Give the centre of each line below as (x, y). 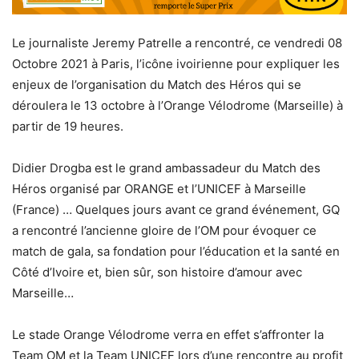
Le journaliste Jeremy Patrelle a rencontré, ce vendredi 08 (177, 42)
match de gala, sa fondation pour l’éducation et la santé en (176, 251)
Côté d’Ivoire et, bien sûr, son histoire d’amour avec (157, 272)
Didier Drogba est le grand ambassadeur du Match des (166, 167)
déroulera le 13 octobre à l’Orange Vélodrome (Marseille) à (177, 105)
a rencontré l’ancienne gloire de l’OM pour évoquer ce (164, 230)
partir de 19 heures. (68, 126)
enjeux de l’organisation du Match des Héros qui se (157, 84)
